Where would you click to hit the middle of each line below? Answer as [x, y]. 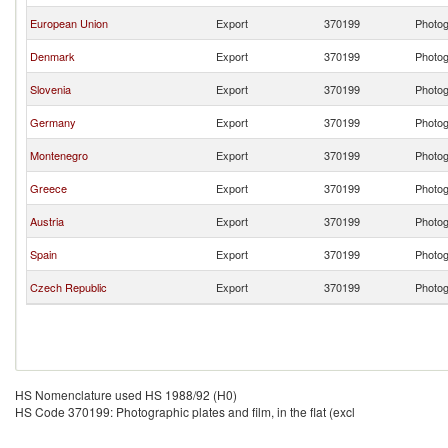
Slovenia [50, 89]
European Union [69, 23]
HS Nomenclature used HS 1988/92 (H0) [126, 394]
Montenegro [59, 155]
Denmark [52, 56]
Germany [53, 122]
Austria [47, 221]
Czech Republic [68, 287]
